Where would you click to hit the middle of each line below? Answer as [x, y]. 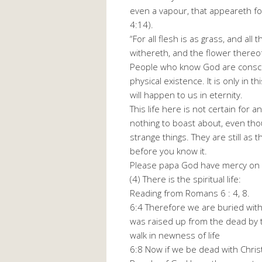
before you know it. [168, 151]
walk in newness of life [175, 235]
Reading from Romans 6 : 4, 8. [190, 193]
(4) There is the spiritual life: [185, 179]
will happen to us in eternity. [186, 95]
